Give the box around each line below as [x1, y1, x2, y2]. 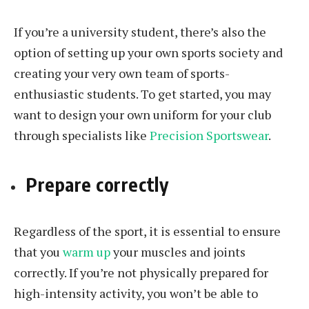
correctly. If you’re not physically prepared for [14, 263, 268, 281]
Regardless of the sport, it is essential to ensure [14, 222, 281, 239]
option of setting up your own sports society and [14, 43, 283, 61]
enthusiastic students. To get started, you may [14, 85, 271, 102]
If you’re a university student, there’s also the [14, 23, 266, 40]
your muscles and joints [110, 243, 246, 260]
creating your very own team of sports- [14, 64, 230, 81]
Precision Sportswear [150, 126, 268, 143]
